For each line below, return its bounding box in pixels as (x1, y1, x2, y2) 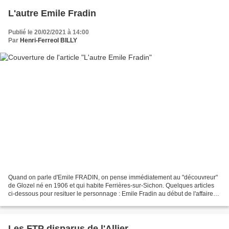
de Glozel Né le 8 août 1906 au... (8, 198, 99, 205)
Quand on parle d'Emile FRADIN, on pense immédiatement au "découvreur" (8, 173, 218, 181)
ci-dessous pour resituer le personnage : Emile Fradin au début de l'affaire (8, 190, 213, 197)
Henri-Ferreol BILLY (20, 37, 77, 44)
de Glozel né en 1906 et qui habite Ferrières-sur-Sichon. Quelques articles (8, 181, 214, 189)
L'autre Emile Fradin (8, 8, 96, 19)
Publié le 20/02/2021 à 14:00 (8, 29, 89, 36)
